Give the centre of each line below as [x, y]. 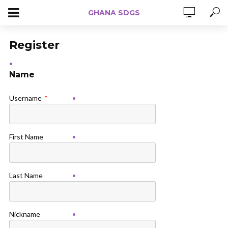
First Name [26, 137]
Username [25, 98]
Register [34, 45]
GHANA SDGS [114, 13]
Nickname [25, 214]
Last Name [26, 175]
